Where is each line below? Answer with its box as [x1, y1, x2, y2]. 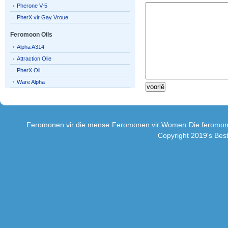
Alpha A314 [17, 44, 44, 50]
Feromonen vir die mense [26, 121, 109, 129]
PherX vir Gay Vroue [17, 14, 68, 20]
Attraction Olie [17, 55, 51, 62]
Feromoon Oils [10, 31, 52, 38]
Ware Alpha [17, 79, 45, 85]
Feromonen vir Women [112, 121, 186, 129]
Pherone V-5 [17, 3, 47, 9]
